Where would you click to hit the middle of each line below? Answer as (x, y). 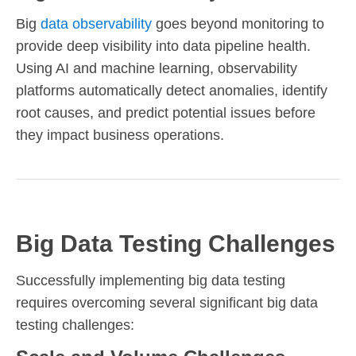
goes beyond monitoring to (238, 23)
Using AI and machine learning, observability (157, 68)
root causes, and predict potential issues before (166, 112)
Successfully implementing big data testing (151, 280)
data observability (96, 23)
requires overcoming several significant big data (167, 302)
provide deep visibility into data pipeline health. (163, 46)
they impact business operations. (120, 135)
